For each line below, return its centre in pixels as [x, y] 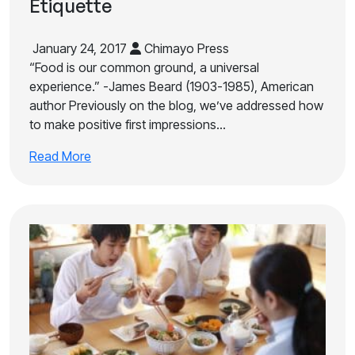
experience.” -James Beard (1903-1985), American [172, 86]
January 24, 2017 [80, 48]
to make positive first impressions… [128, 124]
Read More [60, 156]
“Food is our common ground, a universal [144, 67]
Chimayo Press [185, 48]
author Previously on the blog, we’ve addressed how [176, 105]
